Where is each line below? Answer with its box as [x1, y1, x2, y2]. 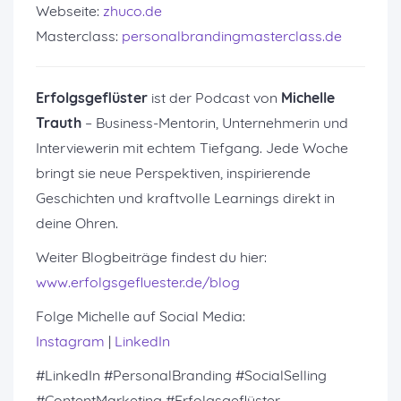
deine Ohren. [36, 214, 118, 232]
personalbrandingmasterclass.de [122, 27, 342, 45]
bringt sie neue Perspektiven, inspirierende [36, 164, 311, 182]
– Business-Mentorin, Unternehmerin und [81, 114, 348, 132]
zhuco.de [103, 2, 162, 20]
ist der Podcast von [148, 89, 281, 107]
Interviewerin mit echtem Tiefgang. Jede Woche [36, 139, 348, 157]
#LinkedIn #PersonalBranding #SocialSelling [36, 366, 327, 384]
